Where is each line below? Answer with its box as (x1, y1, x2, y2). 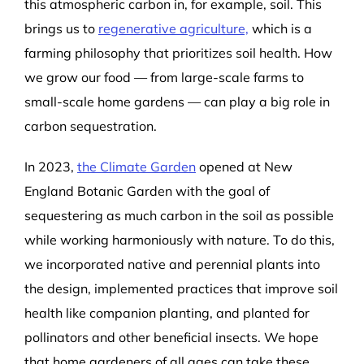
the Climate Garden (76, 158, 196, 175)
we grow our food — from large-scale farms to (24, 68, 304, 85)
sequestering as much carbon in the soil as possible (24, 206, 334, 223)
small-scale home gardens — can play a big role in (24, 93, 330, 110)
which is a (248, 19, 312, 37)
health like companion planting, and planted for (24, 304, 310, 321)
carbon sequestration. (24, 117, 163, 134)
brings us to (24, 19, 98, 37)
